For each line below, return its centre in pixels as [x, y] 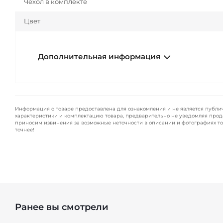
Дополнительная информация [99, 57]
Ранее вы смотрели [62, 207]
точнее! [25, 130]
